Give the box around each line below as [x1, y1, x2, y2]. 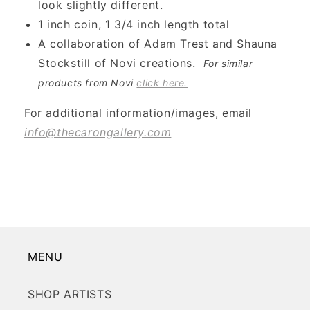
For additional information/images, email [24, 106, 253, 120]
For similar [203, 57, 253, 70]
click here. [136, 77, 188, 89]
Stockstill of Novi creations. [38, 56, 200, 71]
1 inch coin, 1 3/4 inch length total [38, 17, 230, 32]
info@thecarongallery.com [24, 125, 172, 140]
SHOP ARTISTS [28, 287, 112, 302]
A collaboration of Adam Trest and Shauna [38, 37, 278, 51]
